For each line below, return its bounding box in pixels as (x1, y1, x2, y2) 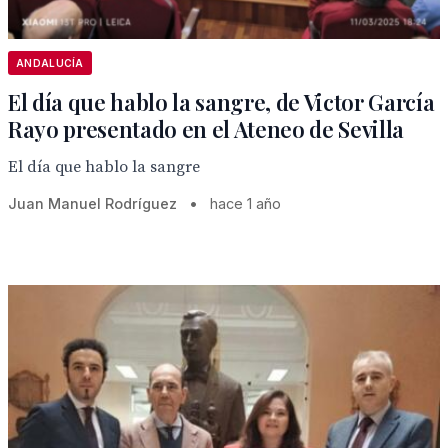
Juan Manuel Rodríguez (8, 195, 181, 212)
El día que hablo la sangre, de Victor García (8, 87, 435, 117)
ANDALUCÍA (16, 57, 84, 69)
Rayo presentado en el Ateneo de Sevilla (8, 114, 405, 144)
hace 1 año (210, 195, 281, 212)
